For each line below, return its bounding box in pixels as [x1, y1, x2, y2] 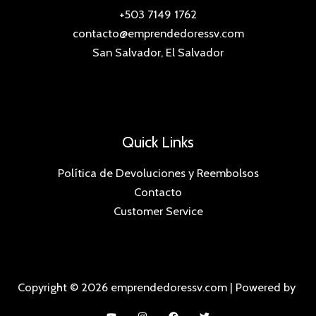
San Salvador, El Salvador [92, 44, 224, 59]
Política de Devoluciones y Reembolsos [57, 165, 259, 180]
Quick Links [122, 132, 194, 151]
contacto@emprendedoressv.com [72, 25, 244, 40]
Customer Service [113, 203, 203, 218]
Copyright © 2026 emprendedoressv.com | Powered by [18, 280, 298, 295]
